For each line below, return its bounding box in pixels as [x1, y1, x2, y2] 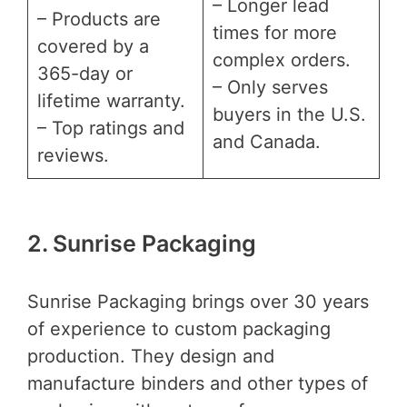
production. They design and [27, 344, 274, 367]
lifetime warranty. [37, 90, 185, 113]
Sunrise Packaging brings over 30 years [27, 290, 369, 313]
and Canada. [213, 131, 321, 154]
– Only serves [213, 76, 328, 99]
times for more [213, 22, 337, 45]
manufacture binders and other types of [27, 372, 368, 394]
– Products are [37, 8, 161, 31]
